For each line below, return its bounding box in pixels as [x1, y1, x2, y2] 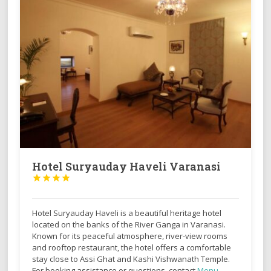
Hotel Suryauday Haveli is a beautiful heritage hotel [32, 207, 222, 218]
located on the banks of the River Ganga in [32, 218, 191, 230]
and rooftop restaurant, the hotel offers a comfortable [32, 241, 232, 253]
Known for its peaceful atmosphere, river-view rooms [32, 230, 228, 241]
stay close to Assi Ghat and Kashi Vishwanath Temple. [32, 253, 230, 264]
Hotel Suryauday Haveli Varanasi [32, 158, 221, 174]
